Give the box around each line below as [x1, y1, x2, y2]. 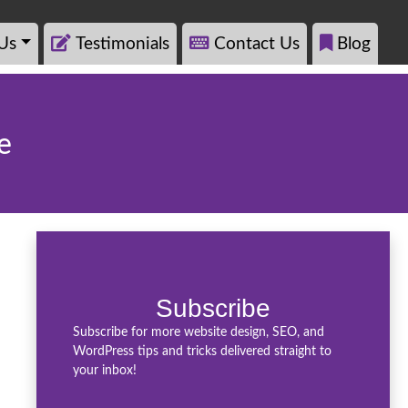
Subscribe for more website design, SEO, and [73, 326, 324, 340]
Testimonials [76, 36, 169, 53]
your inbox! [73, 364, 137, 378]
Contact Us [214, 36, 300, 53]
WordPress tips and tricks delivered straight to [73, 345, 331, 359]
